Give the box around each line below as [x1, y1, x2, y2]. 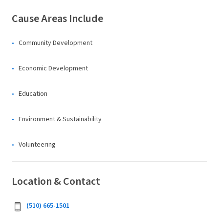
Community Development [19, 38, 92, 48]
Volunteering [19, 140, 56, 150]
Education [19, 89, 47, 99]
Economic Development [19, 64, 88, 73]
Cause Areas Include [12, 11, 103, 26]
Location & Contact [12, 174, 100, 189]
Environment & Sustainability [19, 114, 102, 124]
